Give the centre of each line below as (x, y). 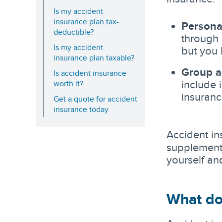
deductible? (74, 32)
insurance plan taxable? (94, 58)
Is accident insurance (90, 73)
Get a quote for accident (95, 99)
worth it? (68, 83)
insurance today (81, 109)
